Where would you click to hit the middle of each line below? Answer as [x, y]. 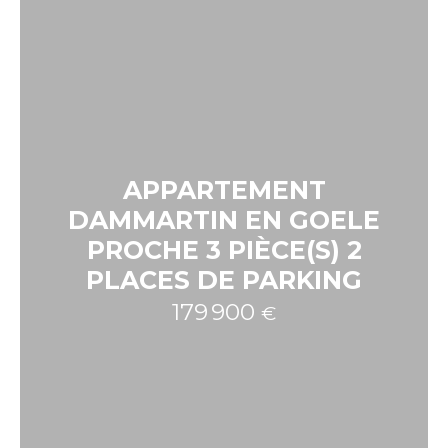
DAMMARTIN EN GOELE [224, 219]
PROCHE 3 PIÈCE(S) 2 [224, 249]
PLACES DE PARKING [224, 279]
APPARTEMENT [224, 189]
